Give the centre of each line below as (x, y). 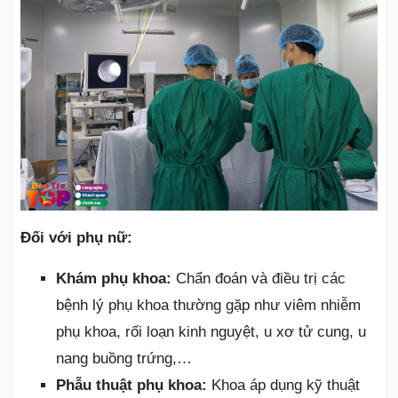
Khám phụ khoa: (114, 279)
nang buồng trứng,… (124, 358)
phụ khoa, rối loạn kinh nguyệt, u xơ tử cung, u (211, 332)
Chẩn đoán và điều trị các (259, 279)
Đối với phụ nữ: (76, 238)
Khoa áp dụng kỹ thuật (283, 385)
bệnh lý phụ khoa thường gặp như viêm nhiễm (208, 305)
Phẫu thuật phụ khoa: (131, 385)
